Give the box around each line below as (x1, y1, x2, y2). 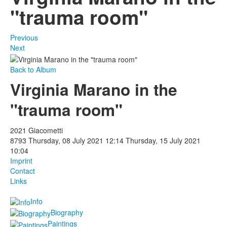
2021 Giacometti (10, 125, 63, 135)
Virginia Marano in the (10, 78, 177, 101)
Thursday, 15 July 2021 (126, 135, 201, 145)
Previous (10, 32, 38, 43)
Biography (51, 207, 83, 217)
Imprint (10, 155, 32, 166)
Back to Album (10, 64, 56, 74)
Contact (10, 165, 35, 176)
